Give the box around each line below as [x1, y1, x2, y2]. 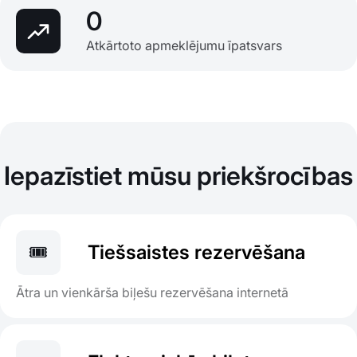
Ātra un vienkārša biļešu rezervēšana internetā [16, 284, 288, 301]
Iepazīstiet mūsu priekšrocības [4, 160, 353, 192]
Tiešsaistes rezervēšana [88, 241, 305, 265]
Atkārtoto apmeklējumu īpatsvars [86, 37, 282, 54]
